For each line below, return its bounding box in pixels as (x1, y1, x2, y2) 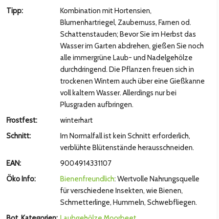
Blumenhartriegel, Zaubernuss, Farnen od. (60, 18, 191, 27)
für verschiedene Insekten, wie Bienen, (60, 186, 183, 195)
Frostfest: (6, 116, 38, 125)
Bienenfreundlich (60, 175, 114, 183)
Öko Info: (6, 175, 36, 183)
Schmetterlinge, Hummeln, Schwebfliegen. (60, 198, 197, 207)
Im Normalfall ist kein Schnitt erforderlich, (60, 131, 190, 140)
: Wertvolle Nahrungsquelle (114, 175, 199, 183)
